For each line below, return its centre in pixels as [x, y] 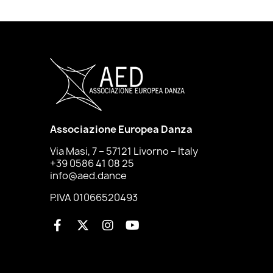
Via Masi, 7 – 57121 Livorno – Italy [124, 151]
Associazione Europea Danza [121, 129]
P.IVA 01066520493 [94, 198]
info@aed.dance [88, 176]
